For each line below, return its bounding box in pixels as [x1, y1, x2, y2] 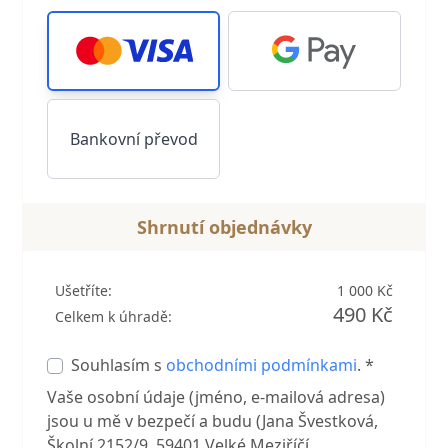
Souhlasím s [71, 353, 167, 376]
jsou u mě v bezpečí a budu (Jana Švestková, [47, 409, 379, 432]
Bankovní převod [69, 127, 198, 150]
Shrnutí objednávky [136, 214, 312, 239]
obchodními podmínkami [166, 353, 358, 376]
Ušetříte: [55, 280, 113, 300]
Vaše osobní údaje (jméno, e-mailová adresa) [47, 385, 386, 408]
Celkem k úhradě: [55, 306, 173, 326]
